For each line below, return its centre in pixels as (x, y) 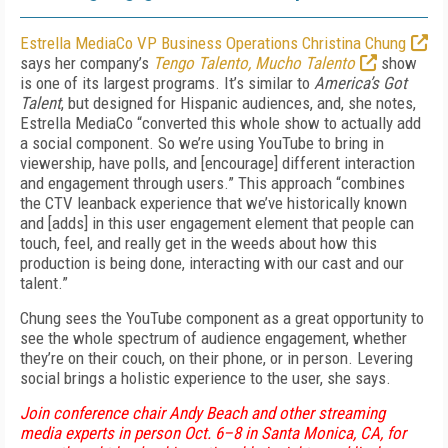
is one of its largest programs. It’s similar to (167, 83)
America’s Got (360, 83)
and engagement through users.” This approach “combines (212, 183)
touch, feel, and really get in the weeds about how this (198, 243)
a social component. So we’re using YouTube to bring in (202, 143)
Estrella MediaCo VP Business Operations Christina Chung (213, 43)
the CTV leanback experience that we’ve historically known (213, 203)
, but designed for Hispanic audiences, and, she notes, (238, 103)
